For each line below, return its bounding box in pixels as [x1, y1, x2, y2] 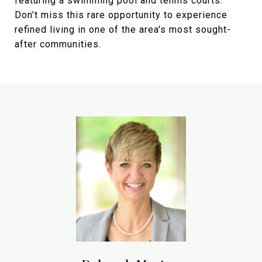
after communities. [15, 38, 101, 50]
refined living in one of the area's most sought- [15, 23, 231, 35]
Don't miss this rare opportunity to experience [15, 9, 227, 20]
